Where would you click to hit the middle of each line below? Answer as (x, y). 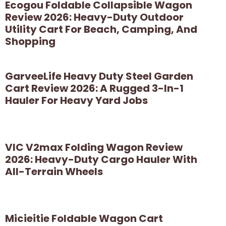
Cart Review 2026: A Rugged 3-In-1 (94, 88)
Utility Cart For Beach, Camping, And (101, 29)
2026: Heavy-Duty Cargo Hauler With (101, 159)
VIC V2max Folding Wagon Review (94, 147)
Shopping (30, 41)
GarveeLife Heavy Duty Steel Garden (99, 76)
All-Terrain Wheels (54, 171)
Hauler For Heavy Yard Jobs (76, 100)
